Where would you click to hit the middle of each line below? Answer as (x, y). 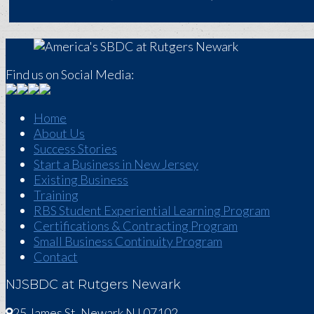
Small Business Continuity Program (128, 241)
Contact (56, 256)
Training (56, 194)
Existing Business (81, 179)
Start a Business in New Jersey (116, 164)
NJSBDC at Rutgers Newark (93, 284)
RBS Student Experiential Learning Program (152, 210)
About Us (59, 133)
